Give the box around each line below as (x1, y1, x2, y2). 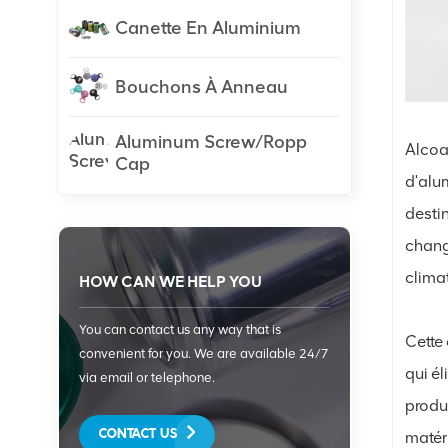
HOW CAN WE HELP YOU (79, 271, 262, 291)
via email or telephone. (79, 369, 215, 385)
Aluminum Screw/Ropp (115, 130, 307, 153)
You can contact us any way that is (79, 321, 281, 337)
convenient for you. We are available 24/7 (79, 345, 329, 361)
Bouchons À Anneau (115, 75, 288, 98)
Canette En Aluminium (115, 16, 301, 39)
